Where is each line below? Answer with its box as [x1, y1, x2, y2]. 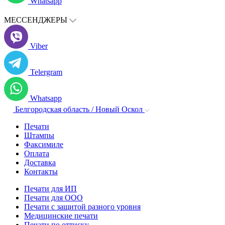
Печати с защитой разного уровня [24, 202, 141, 211]
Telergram [30, 68, 62, 76]
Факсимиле [24, 140, 63, 149]
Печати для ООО [24, 193, 83, 202]
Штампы [24, 131, 54, 140]
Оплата [24, 149, 49, 158]
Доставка [24, 158, 56, 167]
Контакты [24, 167, 58, 176]
